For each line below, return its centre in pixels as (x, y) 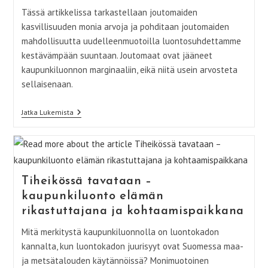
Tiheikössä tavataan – (86, 181)
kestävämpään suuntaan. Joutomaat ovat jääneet (117, 55)
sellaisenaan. (47, 84)
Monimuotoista (99, 160)
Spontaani (90, 122)
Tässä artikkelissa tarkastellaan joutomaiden (109, 12)
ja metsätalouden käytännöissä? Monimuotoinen (115, 260)
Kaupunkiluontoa (102, 170)
